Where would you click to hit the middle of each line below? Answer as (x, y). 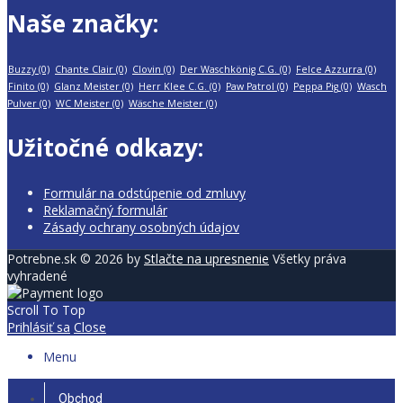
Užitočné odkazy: (105, 148)
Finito (22, 87)
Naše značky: (83, 23)
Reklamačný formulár (105, 210)
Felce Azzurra (329, 70)
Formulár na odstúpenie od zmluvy (144, 193)
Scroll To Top (46, 309)
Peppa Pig (316, 87)
